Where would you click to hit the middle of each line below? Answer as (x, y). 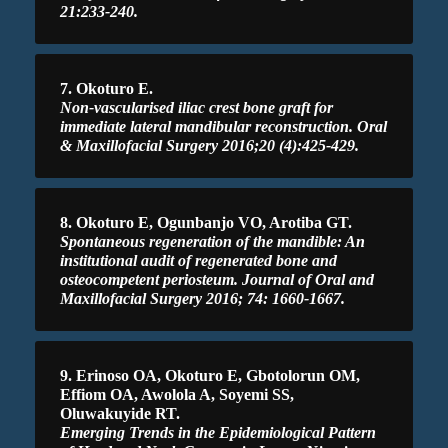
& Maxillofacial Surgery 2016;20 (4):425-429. (209, 145)
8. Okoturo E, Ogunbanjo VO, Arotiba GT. (206, 222)
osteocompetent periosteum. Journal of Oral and (217, 279)
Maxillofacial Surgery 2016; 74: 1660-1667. (202, 298)
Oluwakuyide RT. (120, 413)
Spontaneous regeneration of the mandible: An (212, 241)
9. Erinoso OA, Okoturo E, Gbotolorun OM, (210, 375)
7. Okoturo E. (106, 88)
